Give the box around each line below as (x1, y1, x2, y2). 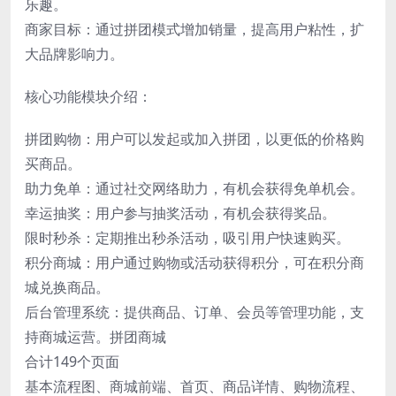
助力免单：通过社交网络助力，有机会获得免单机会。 (25, 178, 364, 198)
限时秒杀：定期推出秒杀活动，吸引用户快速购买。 (25, 227, 350, 247)
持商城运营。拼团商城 (25, 326, 166, 346)
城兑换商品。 (25, 277, 110, 297)
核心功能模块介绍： (25, 86, 152, 106)
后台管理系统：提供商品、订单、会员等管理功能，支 (25, 301, 364, 322)
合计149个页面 (25, 351, 119, 371)
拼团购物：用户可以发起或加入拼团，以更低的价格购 (25, 128, 364, 148)
